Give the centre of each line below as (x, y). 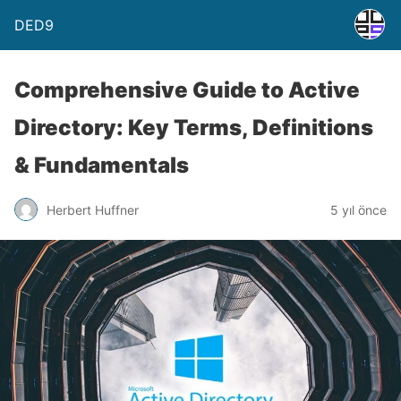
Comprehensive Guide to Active (187, 90)
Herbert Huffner (93, 209)
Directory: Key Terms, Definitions (194, 128)
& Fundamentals (102, 165)
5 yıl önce (358, 209)
